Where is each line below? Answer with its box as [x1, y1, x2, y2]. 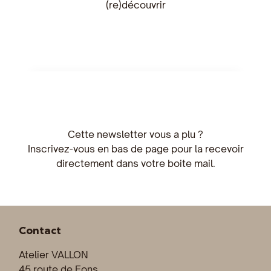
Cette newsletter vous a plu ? [68, 128, 203, 140]
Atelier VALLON [19, 249, 88, 261]
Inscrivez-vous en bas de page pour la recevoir [27, 142, 244, 155]
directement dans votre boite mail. [56, 157, 215, 169]
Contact [19, 223, 61, 237]
